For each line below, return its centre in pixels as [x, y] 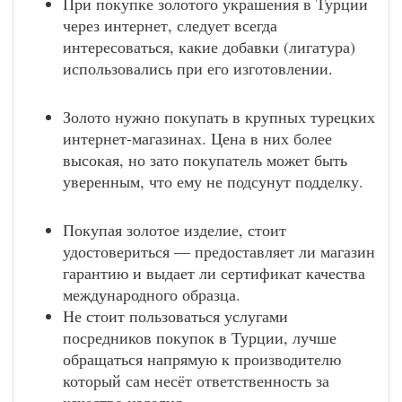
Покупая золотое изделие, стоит [175, 230]
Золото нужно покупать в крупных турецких [219, 117]
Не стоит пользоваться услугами [175, 316]
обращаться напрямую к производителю [202, 359]
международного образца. [152, 294]
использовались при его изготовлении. [198, 68]
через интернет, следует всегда [170, 25]
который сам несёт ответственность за [196, 380]
